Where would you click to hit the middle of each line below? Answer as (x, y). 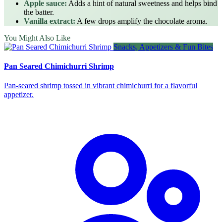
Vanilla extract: (50, 21)
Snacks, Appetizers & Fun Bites (163, 47)
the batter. (39, 12)
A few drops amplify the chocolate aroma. (141, 21)
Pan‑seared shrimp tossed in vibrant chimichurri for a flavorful (101, 86)
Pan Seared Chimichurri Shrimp (59, 66)
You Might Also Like (37, 38)
